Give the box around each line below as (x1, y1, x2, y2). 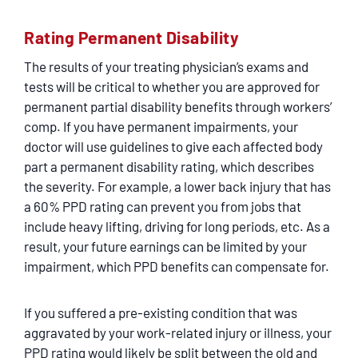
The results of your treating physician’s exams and (24, 58, 308, 74)
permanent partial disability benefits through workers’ (24, 98, 332, 114)
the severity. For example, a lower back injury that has (24, 178, 331, 194)
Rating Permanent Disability (24, 27, 240, 47)
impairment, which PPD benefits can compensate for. (24, 258, 329, 274)
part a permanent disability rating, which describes (24, 158, 314, 174)
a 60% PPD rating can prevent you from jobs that (24, 198, 301, 214)
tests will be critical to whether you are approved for (24, 78, 320, 94)
